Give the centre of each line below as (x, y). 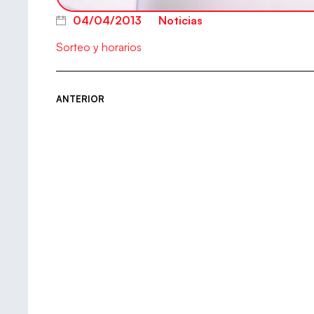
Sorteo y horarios (99, 47)
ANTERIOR (80, 98)
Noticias (180, 21)
